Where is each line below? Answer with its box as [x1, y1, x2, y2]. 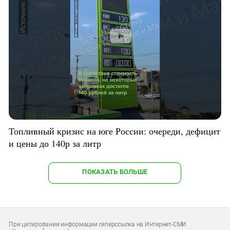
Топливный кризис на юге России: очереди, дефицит [9, 125, 220, 138]
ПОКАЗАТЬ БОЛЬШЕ [82, 168, 148, 176]
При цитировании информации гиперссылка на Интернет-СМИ [9, 221, 187, 228]
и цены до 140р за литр [9, 137, 101, 150]
